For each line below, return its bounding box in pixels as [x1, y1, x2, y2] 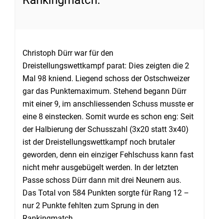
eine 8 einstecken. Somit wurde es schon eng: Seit [22, 112, 194, 121]
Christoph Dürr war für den [22, 48, 113, 58]
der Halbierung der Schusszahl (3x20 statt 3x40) [22, 125, 189, 134]
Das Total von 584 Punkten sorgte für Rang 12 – [22, 188, 189, 197]
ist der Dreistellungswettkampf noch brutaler [22, 137, 175, 147]
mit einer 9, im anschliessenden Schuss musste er [22, 99, 194, 109]
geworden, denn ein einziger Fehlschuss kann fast [22, 150, 194, 159]
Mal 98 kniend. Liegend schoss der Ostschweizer [22, 74, 190, 83]
